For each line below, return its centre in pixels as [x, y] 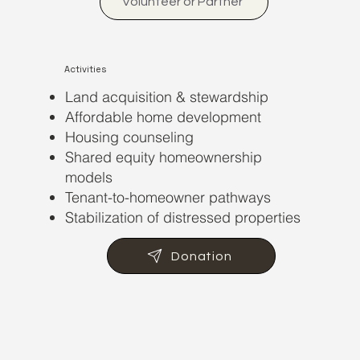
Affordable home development [163, 117]
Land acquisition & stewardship [166, 97]
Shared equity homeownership [163, 157]
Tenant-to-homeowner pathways [168, 198]
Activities [86, 70]
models [88, 178]
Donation [202, 256]
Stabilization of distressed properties [182, 218]
